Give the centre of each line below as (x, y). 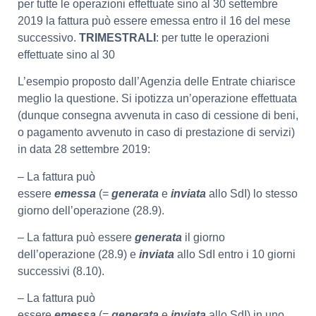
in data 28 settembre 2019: (84, 150)
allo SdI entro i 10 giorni (236, 254)
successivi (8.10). (61, 271)
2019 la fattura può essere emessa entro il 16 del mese (154, 20)
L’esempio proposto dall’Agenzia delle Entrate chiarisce (157, 82)
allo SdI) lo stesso (253, 193)
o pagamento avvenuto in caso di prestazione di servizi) (156, 133)
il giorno (205, 237)
